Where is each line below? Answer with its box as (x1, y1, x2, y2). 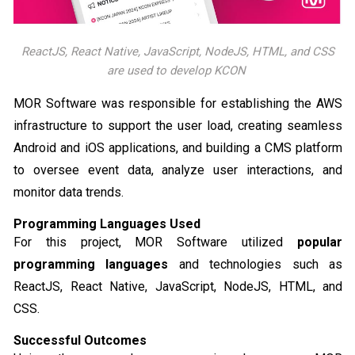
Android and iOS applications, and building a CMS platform (13, 140, 342, 156)
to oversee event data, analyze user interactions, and (13, 162, 342, 178)
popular (297, 235, 342, 250)
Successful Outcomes (13, 333, 147, 349)
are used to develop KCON (107, 63, 249, 78)
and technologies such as (168, 257, 343, 273)
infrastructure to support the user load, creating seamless (13, 118, 342, 134)
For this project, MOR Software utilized (13, 235, 297, 250)
